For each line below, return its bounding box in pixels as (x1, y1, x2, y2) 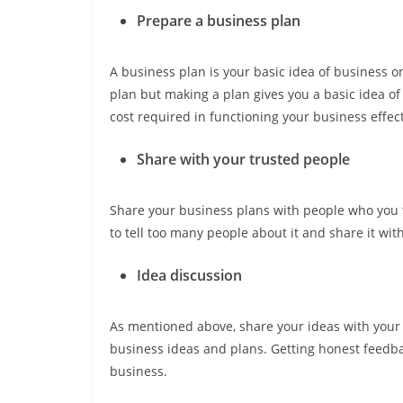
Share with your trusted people (137, 149, 350, 170)
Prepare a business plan (137, 11, 300, 31)
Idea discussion (137, 265, 242, 286)
